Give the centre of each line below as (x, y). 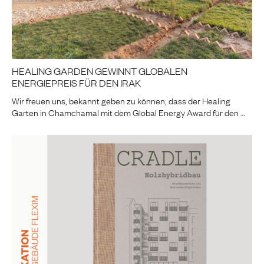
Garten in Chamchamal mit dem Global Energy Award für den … (128, 112)
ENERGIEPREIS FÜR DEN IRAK (76, 83)
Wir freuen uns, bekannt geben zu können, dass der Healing (121, 100)
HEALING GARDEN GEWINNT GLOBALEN (100, 71)
